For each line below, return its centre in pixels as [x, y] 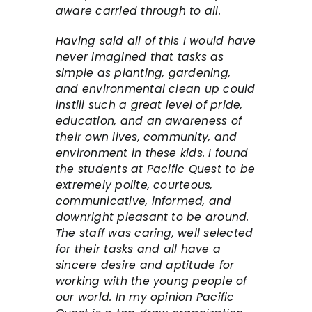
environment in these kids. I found [152, 153]
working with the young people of [151, 281]
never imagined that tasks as [140, 57]
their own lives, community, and [147, 137]
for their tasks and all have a [139, 249]
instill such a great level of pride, [149, 105]
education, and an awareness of [149, 121]
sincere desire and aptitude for [145, 265]
